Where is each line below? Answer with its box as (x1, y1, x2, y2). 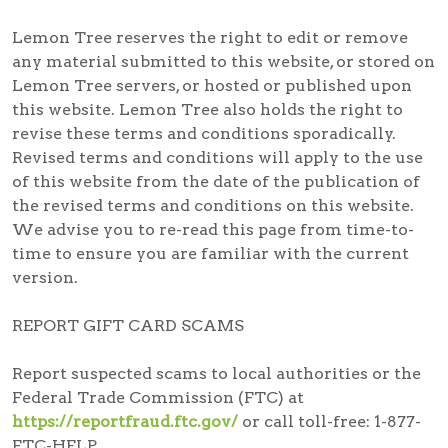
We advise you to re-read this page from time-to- (12, 219, 414, 239)
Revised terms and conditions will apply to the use (12, 147, 423, 167)
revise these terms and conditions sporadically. (12, 123, 396, 143)
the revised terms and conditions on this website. (12, 195, 414, 215)
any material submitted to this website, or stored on (12, 51, 435, 71)
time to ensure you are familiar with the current (12, 243, 409, 263)
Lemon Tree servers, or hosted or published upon (12, 75, 412, 95)
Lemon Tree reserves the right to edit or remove (12, 27, 408, 47)
